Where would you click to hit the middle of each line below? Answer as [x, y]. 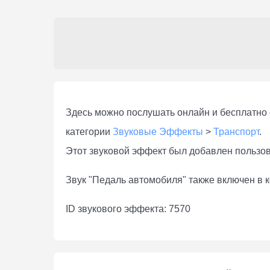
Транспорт [236, 132]
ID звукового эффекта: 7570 [128, 209]
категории [89, 132]
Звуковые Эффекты [158, 132]
